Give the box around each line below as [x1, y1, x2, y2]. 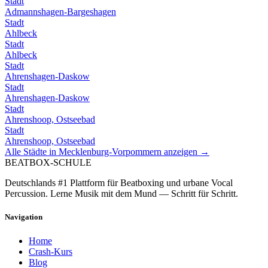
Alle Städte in [5, 147, 59, 157]
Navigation [5, 212, 42, 222]
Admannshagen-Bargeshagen [5, 7, 116, 17]
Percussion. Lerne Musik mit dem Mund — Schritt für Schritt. [5, 188, 238, 199]
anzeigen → [162, 147, 209, 157]
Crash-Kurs [29, 246, 72, 257]
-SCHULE [50, 157, 92, 168]
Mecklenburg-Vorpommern [59, 147, 162, 157]
